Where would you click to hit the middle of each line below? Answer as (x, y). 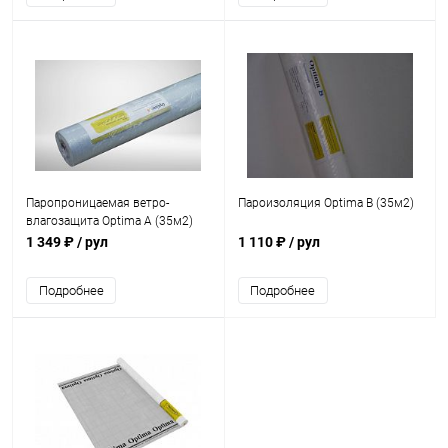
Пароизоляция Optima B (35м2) (325, 203)
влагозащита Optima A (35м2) (109, 221)
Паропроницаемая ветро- (97, 203)
